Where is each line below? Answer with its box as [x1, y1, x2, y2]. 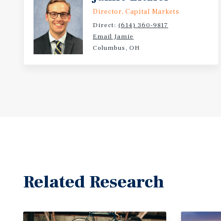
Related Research [23, 171, 164, 193]
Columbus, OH [93, 44, 140, 52]
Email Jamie [93, 33, 134, 40]
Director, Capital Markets [93, 7, 180, 16]
